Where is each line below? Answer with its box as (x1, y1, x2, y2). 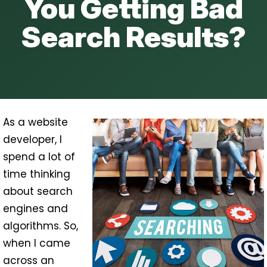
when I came (3, 236, 70, 250)
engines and (3, 201, 68, 216)
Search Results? (21, 19, 246, 54)
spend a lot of (3, 150, 75, 164)
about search (3, 184, 73, 198)
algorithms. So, (3, 219, 78, 233)
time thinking (3, 167, 70, 181)
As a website (3, 115, 68, 129)
